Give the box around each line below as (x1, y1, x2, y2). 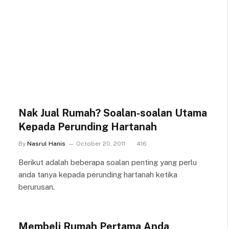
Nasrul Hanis (27, 140, 65, 147)
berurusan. (18, 182, 55, 191)
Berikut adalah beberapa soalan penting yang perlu (18, 158, 197, 167)
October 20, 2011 (76, 140, 125, 147)
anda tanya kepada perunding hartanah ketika (18, 170, 177, 179)
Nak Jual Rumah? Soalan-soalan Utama (18, 107, 207, 119)
